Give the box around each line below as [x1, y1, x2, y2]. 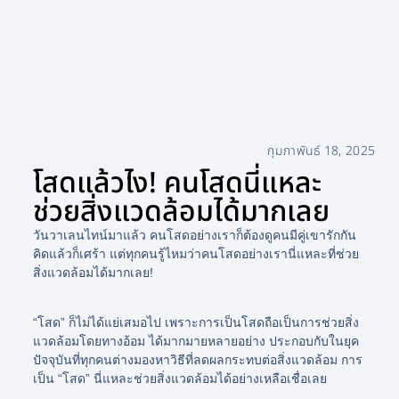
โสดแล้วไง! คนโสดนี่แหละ [32, 161, 322, 205]
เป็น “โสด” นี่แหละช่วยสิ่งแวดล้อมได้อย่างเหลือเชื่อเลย [32, 370, 327, 386]
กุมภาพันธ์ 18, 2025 [267, 141, 376, 160]
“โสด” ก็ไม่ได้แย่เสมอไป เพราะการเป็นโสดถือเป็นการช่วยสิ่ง [32, 314, 359, 330]
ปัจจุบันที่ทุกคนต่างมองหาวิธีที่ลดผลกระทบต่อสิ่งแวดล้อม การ [32, 352, 362, 367]
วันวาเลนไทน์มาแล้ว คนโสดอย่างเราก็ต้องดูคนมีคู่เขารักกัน [32, 227, 356, 242]
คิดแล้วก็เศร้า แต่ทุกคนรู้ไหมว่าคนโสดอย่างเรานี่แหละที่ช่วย [32, 246, 359, 261]
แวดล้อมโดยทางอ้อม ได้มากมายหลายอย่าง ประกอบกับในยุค [32, 333, 359, 348]
